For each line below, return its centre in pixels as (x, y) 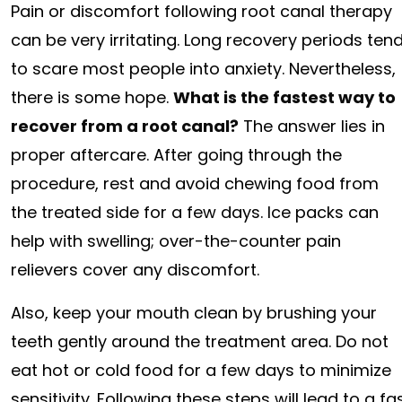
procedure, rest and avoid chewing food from (195, 183)
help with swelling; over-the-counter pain (176, 240)
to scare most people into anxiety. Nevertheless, (203, 68)
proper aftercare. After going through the (176, 154)
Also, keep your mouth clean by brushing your (194, 312)
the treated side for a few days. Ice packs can (195, 212)
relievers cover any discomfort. (135, 269)
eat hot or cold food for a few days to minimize (201, 370)
